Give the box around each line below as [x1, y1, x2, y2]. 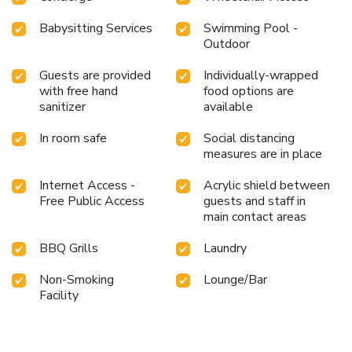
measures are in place [203, 145, 322, 163]
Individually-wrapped [203, 66, 318, 84]
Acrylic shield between [203, 176, 330, 194]
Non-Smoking [39, 270, 114, 288]
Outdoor [203, 35, 250, 53]
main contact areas [203, 207, 306, 225]
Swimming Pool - [203, 19, 298, 37]
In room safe [39, 129, 107, 147]
